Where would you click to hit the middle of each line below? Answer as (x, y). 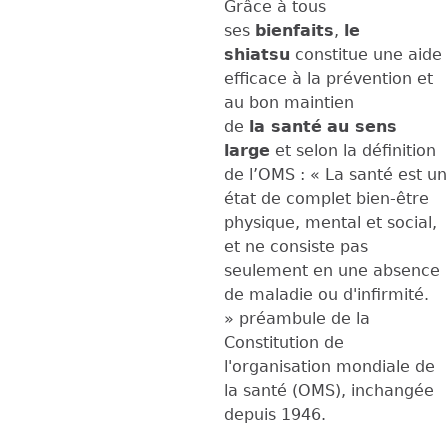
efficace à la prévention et (328, 78)
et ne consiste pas (296, 246)
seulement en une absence (332, 270)
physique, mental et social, (330, 222)
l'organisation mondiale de (329, 366)
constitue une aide (366, 54)
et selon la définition (353, 150)
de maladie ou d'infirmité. (326, 294)
